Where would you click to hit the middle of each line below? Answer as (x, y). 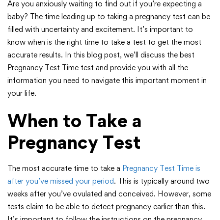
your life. (22, 93)
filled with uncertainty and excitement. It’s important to (100, 29)
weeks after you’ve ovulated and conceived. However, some (109, 193)
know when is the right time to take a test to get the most (104, 42)
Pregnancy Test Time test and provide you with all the (98, 67)
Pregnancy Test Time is (161, 168)
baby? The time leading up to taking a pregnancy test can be (109, 16)
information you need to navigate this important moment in (107, 80)
